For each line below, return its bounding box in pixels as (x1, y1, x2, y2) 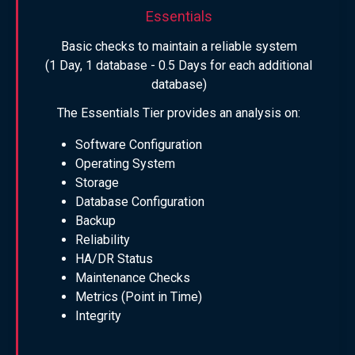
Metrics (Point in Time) (75, 289, 202, 305)
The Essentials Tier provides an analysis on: (57, 105, 300, 121)
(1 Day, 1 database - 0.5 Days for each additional (45, 58, 312, 74)
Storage (75, 175, 119, 191)
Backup (75, 213, 116, 229)
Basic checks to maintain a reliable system (60, 39, 297, 55)
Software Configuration (75, 137, 202, 153)
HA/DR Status (75, 251, 153, 267)
